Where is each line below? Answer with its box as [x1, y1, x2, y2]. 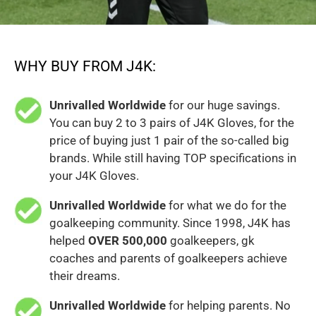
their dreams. [49, 269, 120, 284]
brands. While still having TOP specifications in [49, 151, 296, 166]
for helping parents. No [166, 298, 291, 313]
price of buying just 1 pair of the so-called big [49, 133, 289, 148]
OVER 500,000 [88, 233, 167, 248]
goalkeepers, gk [167, 233, 255, 248]
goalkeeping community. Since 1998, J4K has [49, 216, 291, 231]
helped [49, 233, 88, 248]
